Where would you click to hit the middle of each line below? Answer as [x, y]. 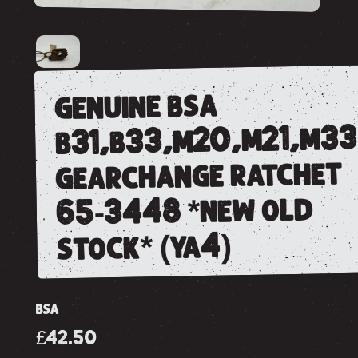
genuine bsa [136, 107]
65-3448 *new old [185, 212]
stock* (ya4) [144, 247]
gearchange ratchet [199, 176]
